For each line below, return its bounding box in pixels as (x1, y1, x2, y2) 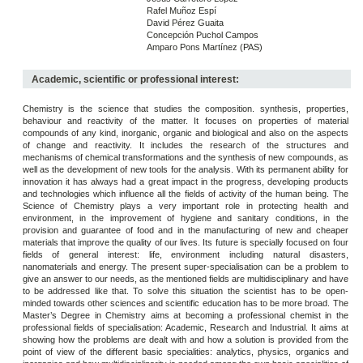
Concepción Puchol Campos (147, 30, 259, 41)
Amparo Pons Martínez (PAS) (147, 42, 263, 53)
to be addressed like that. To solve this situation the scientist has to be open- (22, 285, 348, 296)
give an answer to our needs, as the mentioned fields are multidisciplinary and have (22, 273, 348, 284)
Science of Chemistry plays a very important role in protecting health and (22, 200, 348, 211)
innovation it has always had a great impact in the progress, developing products (22, 176, 348, 186)
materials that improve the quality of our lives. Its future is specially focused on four (22, 237, 348, 247)
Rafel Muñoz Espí (147, 6, 217, 16)
